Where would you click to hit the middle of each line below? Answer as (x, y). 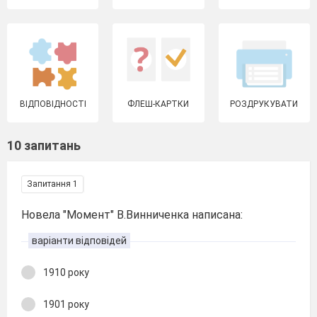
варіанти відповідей (79, 241)
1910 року (66, 272)
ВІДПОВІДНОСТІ (53, 104)
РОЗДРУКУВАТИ (264, 104)
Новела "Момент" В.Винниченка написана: (132, 215)
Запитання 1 (52, 184)
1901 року (66, 304)
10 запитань (44, 145)
